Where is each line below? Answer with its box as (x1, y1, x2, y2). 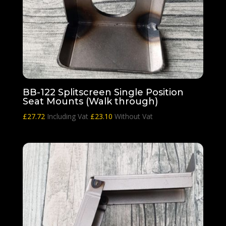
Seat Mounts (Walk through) (22, 95, 158, 107)
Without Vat (112, 111, 153, 121)
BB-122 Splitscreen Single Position (22, 86, 184, 98)
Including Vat (46, 111, 90, 121)
